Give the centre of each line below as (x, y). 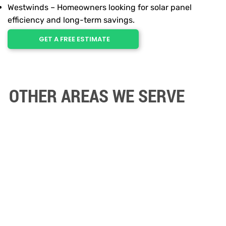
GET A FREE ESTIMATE (74, 39)
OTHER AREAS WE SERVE (97, 96)
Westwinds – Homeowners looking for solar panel (100, 8)
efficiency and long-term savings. (71, 20)
